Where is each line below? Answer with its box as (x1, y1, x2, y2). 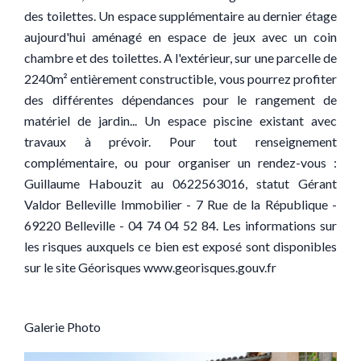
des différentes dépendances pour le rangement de (24, 92, 337, 107)
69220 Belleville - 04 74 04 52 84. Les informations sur (24, 218, 337, 233)
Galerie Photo (24, 319, 101, 334)
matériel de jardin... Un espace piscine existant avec (24, 113, 337, 128)
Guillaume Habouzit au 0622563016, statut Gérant (24, 176, 337, 191)
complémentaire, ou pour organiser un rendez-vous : (24, 155, 337, 170)
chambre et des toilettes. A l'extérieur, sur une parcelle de (24, 50, 337, 65)
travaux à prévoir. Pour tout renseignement (24, 134, 337, 149)
